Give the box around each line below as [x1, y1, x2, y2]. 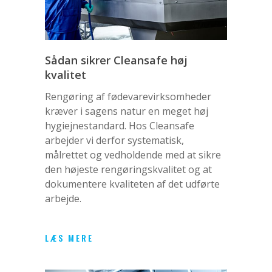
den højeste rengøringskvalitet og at [45, 162, 212, 176]
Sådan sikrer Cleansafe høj [45, 52, 188, 67]
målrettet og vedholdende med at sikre [45, 148, 221, 161]
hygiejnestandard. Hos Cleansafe [45, 118, 194, 132]
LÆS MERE [45, 231, 93, 244]
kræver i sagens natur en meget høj [45, 104, 208, 118]
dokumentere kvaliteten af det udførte [45, 177, 220, 191]
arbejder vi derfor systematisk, [45, 133, 184, 147]
